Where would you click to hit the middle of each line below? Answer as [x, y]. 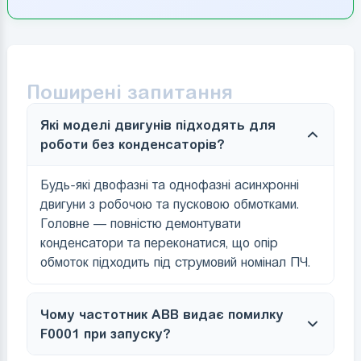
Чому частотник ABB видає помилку [162, 314]
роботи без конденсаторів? [132, 144]
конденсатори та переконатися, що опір [159, 243]
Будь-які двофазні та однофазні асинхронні [169, 185]
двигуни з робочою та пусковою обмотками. [169, 204]
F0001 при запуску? [105, 333]
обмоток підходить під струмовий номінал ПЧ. [175, 262]
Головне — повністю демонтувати [140, 223]
